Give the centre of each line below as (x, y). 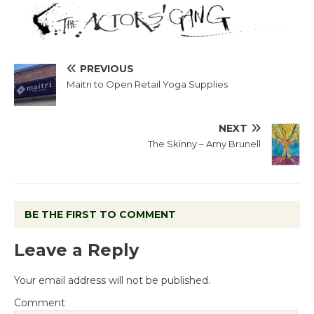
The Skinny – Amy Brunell (204, 144)
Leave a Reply (76, 250)
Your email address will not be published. (112, 280)
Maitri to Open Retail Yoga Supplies (147, 84)
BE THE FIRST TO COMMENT (100, 214)
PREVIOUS (107, 69)
